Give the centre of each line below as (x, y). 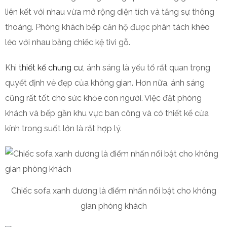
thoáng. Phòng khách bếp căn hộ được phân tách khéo (107, 27)
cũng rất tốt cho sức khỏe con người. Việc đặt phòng (103, 98)
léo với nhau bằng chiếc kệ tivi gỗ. (68, 42)
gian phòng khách (113, 206)
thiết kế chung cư (51, 67)
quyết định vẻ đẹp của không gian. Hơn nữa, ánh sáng (105, 83)
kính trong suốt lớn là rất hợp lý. (63, 128)
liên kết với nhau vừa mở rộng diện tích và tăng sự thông (110, 12)
